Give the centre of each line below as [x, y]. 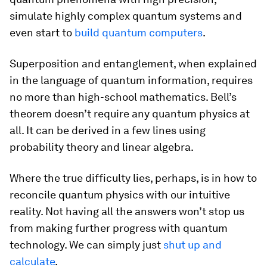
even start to [42, 33]
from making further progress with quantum [119, 228]
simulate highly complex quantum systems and [126, 16]
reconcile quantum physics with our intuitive [120, 195]
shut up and [193, 245]
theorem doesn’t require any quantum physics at [130, 114]
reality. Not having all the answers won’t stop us [127, 212]
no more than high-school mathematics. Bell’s [123, 97]
